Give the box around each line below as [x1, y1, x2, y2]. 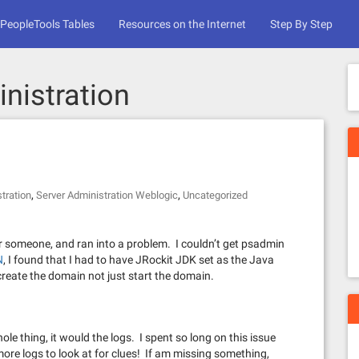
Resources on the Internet [119, 18, 246, 30]
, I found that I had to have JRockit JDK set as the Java [3, 253, 274, 266]
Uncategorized [183, 189, 248, 201]
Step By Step [270, 18, 333, 30]
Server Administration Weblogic [36, 189, 178, 201]
